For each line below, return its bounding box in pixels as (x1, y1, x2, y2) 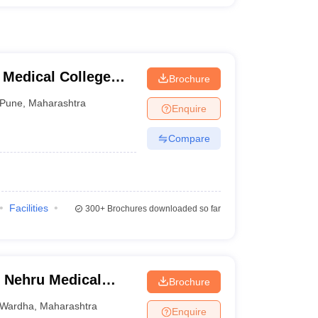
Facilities (9, 202, 48, 214)
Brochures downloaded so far (104, 204, 221, 214)
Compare (168, 132, 210, 144)
